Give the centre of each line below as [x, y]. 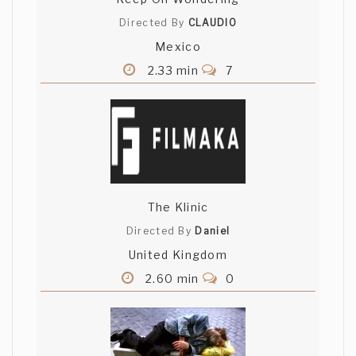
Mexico [178, 47]
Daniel [213, 231]
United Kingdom [178, 255]
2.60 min [172, 279]
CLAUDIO [212, 23]
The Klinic [178, 207]
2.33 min [173, 71]
